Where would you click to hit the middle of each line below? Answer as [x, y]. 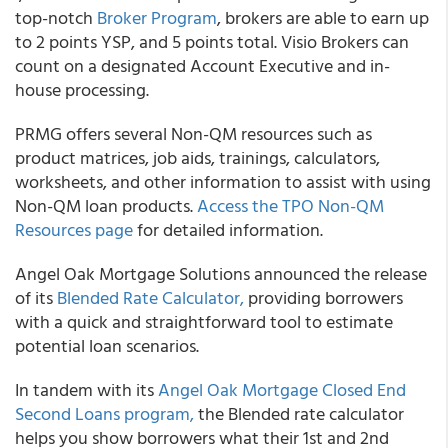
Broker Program [157, 17]
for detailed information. [228, 229]
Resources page [74, 229]
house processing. [82, 89]
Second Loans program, [104, 413]
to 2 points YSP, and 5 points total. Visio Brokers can [212, 41]
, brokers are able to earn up [323, 17]
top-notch [56, 17]
